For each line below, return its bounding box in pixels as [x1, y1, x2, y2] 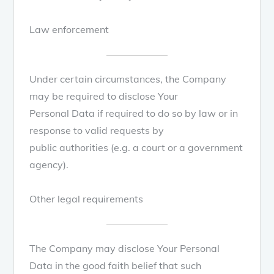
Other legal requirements [29, 192, 144, 205]
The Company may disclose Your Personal [29, 242, 220, 254]
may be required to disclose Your [29, 89, 179, 102]
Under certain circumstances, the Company [29, 72, 227, 85]
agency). [29, 158, 69, 171]
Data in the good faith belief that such [29, 259, 202, 272]
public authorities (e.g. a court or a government [29, 141, 243, 154]
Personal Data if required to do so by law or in [29, 106, 239, 119]
